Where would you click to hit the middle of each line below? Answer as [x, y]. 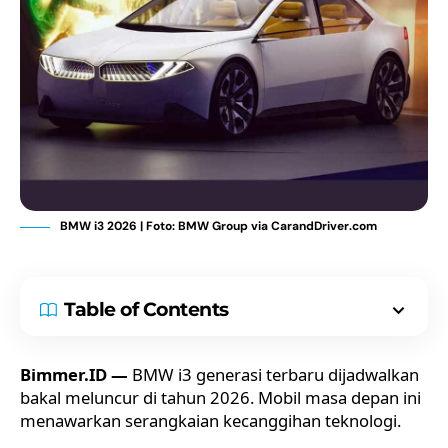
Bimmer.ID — [74, 374]
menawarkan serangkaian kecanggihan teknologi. [210, 420]
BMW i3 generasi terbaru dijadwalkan [273, 374]
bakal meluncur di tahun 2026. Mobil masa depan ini [220, 397]
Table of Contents [146, 309]
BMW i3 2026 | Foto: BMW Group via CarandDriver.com [218, 225]
